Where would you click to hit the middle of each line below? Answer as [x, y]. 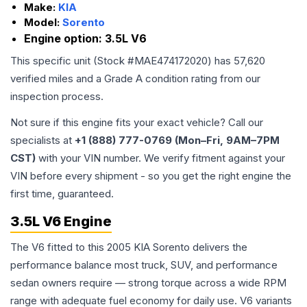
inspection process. [57, 96]
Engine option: [64, 38]
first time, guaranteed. [62, 194]
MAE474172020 [171, 61]
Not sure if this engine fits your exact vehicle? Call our [137, 122]
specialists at [42, 140]
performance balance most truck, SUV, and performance [144, 265]
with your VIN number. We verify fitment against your [160, 158]
